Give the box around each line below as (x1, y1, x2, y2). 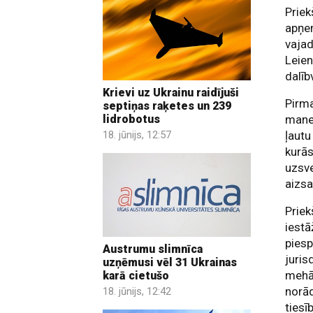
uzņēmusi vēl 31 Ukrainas (103, 255, 237, 269)
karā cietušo (103, 268, 169, 282)
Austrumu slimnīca (103, 242, 203, 256)
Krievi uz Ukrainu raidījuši (103, 86, 239, 100)
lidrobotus (103, 112, 160, 126)
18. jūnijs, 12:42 (103, 284, 171, 298)
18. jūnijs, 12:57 (103, 129, 171, 142)
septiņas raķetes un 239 (103, 99, 231, 113)
